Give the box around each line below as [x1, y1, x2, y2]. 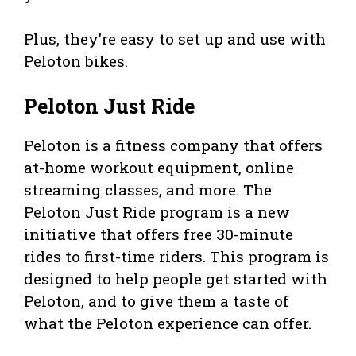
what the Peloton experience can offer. [24, 313, 311, 334]
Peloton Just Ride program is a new [24, 202, 290, 222]
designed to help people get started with [24, 269, 327, 289]
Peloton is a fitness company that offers [24, 135, 323, 156]
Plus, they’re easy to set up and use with [24, 28, 326, 48]
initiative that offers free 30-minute [24, 224, 293, 245]
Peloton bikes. [24, 50, 128, 71]
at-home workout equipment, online [24, 157, 294, 178]
